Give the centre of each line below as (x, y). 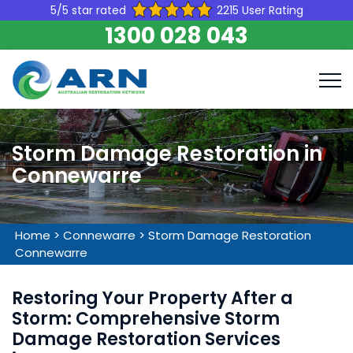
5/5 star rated (88, 10)
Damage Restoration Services (146, 339)
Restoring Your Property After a (152, 298)
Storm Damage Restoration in (167, 154)
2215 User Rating (260, 10)
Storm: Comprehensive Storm (146, 319)
